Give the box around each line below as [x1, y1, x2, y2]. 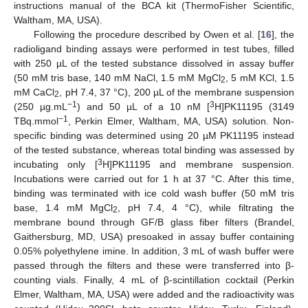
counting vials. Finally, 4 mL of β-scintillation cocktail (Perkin [14, 274, 294, 285]
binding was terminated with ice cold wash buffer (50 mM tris [14, 187, 294, 199]
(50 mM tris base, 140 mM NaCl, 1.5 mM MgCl [14, 71, 221, 83]
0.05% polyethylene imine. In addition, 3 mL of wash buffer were [14, 245, 294, 256]
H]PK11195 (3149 [214, 100, 295, 112]
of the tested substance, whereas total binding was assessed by [14, 144, 294, 155]
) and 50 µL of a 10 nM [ [77, 100, 210, 112]
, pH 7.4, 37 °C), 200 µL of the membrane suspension [59, 86, 295, 98]
